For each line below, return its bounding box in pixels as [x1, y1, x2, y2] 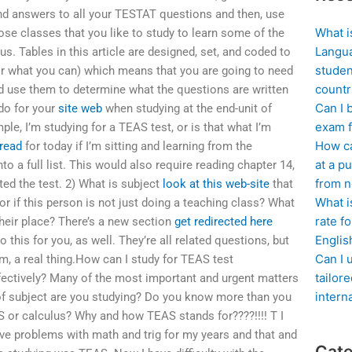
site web [58, 101, 103, 116]
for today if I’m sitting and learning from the [22, 139, 253, 154]
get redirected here [174, 214, 273, 229]
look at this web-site [163, 177, 270, 192]
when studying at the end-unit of [102, 101, 273, 116]
